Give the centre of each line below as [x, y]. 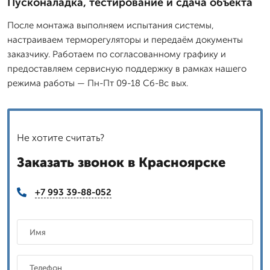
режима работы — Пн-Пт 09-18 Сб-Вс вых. [98, 83]
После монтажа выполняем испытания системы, [111, 25]
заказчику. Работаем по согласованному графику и [117, 54]
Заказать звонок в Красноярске [121, 162]
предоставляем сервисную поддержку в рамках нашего [127, 68]
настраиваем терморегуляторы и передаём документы [125, 39]
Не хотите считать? [61, 137]
